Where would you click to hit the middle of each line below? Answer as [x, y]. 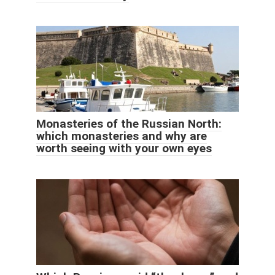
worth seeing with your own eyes [124, 148]
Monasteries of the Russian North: [129, 123]
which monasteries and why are [122, 136]
